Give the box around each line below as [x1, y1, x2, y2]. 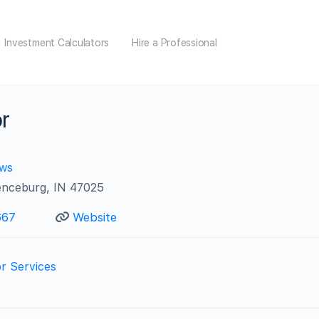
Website [72, 209, 117, 224]
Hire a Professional [132, 36, 217, 48]
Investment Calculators [4, 36, 110, 48]
